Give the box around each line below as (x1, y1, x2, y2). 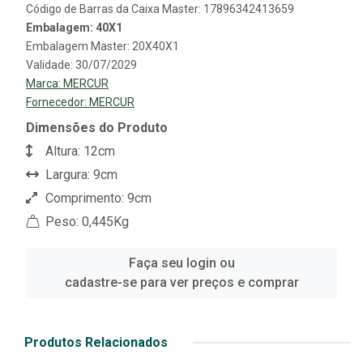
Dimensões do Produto (26, 120, 168, 136)
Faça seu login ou (128, 255, 235, 271)
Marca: (26, 77, 63, 91)
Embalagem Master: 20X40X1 (26, 40, 179, 53)
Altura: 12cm (42, 143, 115, 160)
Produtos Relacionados (24, 335, 168, 351)
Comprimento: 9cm (42, 190, 152, 207)
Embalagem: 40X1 (26, 21, 122, 35)
